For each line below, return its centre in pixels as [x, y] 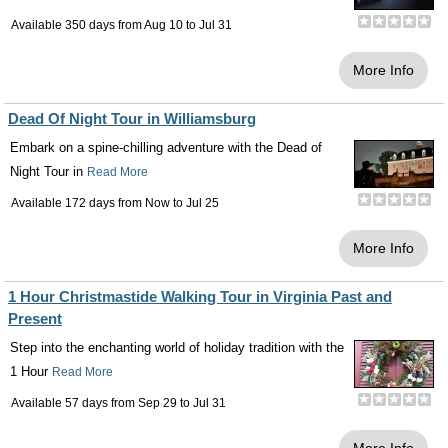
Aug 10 [163, 25]
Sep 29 [157, 403]
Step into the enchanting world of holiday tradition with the [177, 347]
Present [35, 318]
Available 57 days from [74, 403]
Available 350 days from [77, 25]
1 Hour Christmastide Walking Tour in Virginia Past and [200, 296]
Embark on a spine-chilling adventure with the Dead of [166, 147]
